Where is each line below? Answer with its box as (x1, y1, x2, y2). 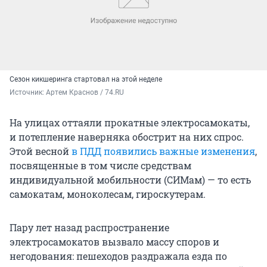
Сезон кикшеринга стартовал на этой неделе (10, 74, 162, 83)
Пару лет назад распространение (10, 221, 169, 234)
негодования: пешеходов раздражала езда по (10, 249, 227, 262)
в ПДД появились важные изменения (72, 144, 255, 157)
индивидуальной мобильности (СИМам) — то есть (10, 173, 251, 186)
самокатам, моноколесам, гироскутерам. (10, 187, 206, 200)
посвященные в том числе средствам (10, 159, 191, 172)
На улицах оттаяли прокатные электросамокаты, (10, 116, 250, 129)
